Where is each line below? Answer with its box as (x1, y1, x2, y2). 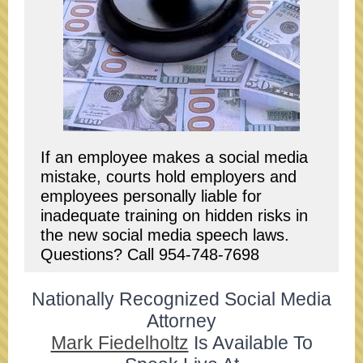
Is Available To (188, 332, 313, 353)
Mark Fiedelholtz (50, 332, 189, 353)
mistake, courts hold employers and (41, 168, 297, 186)
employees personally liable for (41, 187, 262, 205)
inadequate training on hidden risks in (41, 207, 308, 224)
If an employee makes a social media (41, 148, 308, 166)
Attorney (147, 310, 216, 331)
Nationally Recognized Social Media (32, 288, 331, 310)
